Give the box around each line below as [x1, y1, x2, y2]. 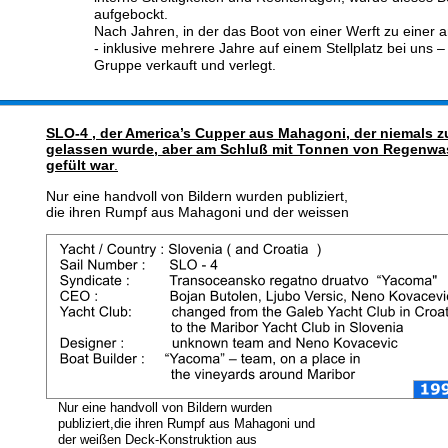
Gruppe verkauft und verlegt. [94, 57, 276, 73]
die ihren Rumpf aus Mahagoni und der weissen [46, 204, 353, 220]
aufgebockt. [94, 6, 168, 22]
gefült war [46, 157, 114, 173]
